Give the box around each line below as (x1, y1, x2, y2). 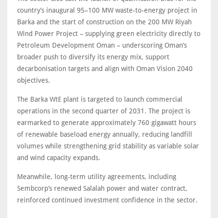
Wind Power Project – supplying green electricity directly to (17, 30, 200, 38)
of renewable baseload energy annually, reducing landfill (17, 130, 192, 139)
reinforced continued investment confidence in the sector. (17, 196, 198, 204)
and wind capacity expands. (17, 154, 100, 162)
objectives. (17, 76, 52, 85)
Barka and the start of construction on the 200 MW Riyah (17, 18, 192, 26)
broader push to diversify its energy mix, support (17, 53, 169, 61)
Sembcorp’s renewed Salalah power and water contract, (17, 184, 187, 193)
